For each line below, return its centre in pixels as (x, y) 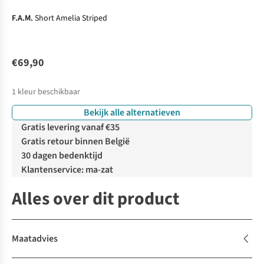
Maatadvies (35, 239)
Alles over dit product (95, 199)
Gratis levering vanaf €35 (70, 128)
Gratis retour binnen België (75, 142)
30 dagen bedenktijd (62, 156)
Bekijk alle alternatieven (132, 113)
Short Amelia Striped (71, 19)
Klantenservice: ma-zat (67, 170)
